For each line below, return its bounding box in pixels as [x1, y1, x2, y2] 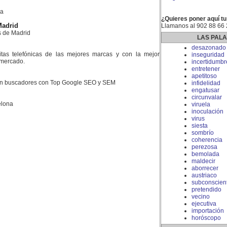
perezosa [192, 143, 217, 150]
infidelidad [192, 80, 220, 87]
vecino [192, 193, 210, 200]
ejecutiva [192, 200, 216, 207]
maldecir [192, 158, 215, 165]
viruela [192, 101, 210, 108]
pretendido [192, 186, 221, 193]
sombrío [192, 129, 214, 136]
